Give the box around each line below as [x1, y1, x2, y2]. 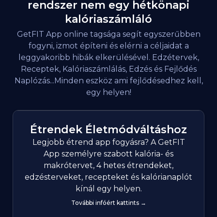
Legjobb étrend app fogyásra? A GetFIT [32, 138, 185, 147]
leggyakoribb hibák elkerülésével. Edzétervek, [18, 53, 199, 62]
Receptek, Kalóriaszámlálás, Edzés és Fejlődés [20, 64, 197, 74]
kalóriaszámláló [65, 13, 152, 26]
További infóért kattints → [71, 199, 146, 207]
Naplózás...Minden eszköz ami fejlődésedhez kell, [14, 76, 203, 86]
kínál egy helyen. [75, 184, 142, 194]
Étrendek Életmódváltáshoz [30, 123, 187, 137]
